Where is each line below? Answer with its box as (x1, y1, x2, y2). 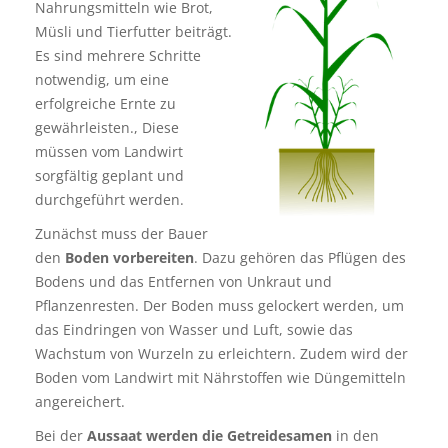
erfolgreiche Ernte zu (35, 94, 176, 113)
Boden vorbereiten (65, 248, 194, 267)
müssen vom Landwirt (35, 142, 183, 161)
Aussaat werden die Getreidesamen (87, 426, 332, 445)
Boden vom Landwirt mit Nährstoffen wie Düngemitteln (35, 368, 406, 387)
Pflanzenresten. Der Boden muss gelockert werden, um (35, 296, 404, 315)
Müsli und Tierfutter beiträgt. (35, 22, 232, 41)
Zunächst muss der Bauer (35, 224, 208, 243)
